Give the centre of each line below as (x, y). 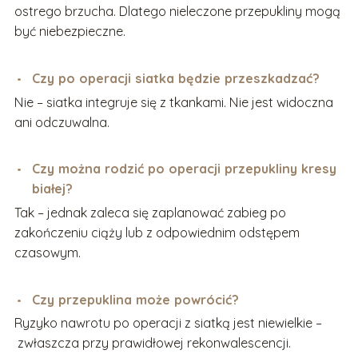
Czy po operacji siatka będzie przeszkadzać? (176, 79)
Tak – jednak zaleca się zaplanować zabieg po (150, 212)
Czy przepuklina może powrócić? (136, 299)
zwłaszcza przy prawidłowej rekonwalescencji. (152, 343)
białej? (53, 189)
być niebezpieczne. (70, 32)
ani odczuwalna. (62, 122)
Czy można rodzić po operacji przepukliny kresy (185, 169)
